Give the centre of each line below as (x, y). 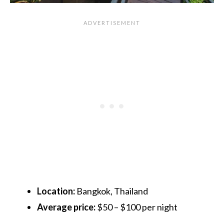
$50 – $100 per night (136, 207)
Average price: (66, 207)
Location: (56, 191)
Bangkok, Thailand (111, 191)
